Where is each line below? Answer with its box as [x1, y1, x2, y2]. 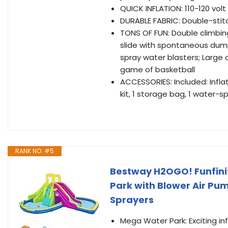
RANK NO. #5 [15, 147, 54, 155]
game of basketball [120, 64, 195, 75]
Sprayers [110, 193, 154, 206]
